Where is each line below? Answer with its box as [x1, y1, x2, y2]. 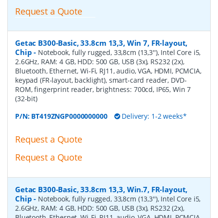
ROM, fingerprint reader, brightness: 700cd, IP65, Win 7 [15, 85, 191, 94]
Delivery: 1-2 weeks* [120, 111, 187, 121]
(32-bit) [15, 94, 37, 104]
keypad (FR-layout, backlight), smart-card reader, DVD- [15, 75, 187, 85]
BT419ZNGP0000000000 [31, 111, 108, 121]
